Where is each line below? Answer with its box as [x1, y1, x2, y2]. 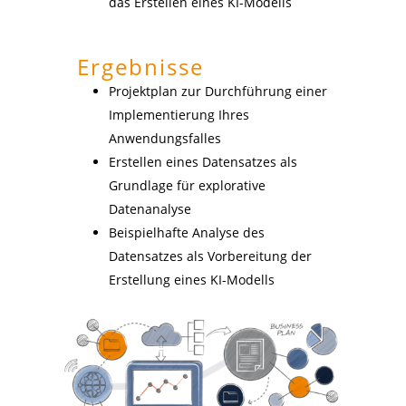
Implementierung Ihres [108, 105, 249, 123]
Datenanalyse [108, 199, 191, 217]
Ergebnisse [76, 51, 204, 82]
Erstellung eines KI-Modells [108, 270, 275, 288]
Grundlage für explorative [108, 176, 266, 194]
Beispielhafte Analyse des [108, 223, 265, 241]
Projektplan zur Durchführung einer [108, 82, 327, 100]
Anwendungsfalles [108, 129, 221, 147]
